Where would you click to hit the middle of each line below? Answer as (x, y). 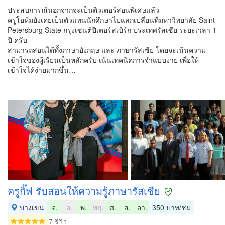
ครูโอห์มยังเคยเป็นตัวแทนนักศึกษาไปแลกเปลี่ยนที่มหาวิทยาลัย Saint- (113, 20)
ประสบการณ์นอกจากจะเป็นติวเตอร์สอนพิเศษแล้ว (83, 10)
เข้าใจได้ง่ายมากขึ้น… (42, 70)
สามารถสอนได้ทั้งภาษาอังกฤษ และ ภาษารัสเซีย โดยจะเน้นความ (107, 50)
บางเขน (31, 207)
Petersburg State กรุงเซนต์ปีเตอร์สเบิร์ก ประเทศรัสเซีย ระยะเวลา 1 (112, 30)
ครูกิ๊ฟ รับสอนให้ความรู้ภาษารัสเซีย (84, 191)
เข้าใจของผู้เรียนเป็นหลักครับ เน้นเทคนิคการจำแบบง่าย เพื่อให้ (103, 60)
